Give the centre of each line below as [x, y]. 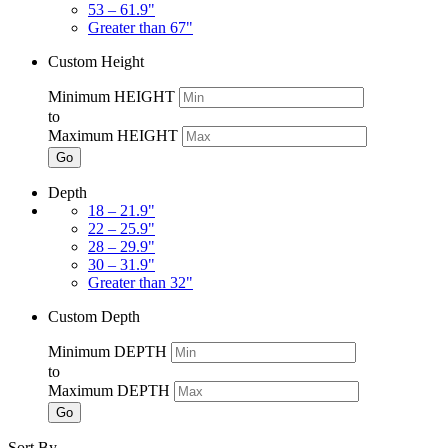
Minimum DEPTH [107, 351]
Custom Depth [94, 316]
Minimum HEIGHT [111, 96]
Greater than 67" [140, 27]
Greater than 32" [140, 282]
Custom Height [96, 61]
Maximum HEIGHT [113, 135]
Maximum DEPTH [109, 390]
